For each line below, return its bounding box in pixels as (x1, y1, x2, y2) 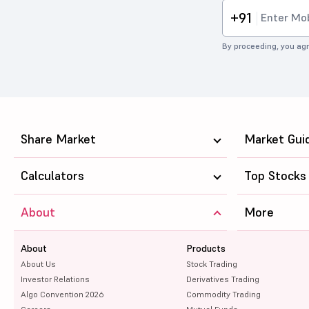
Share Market (21, 130, 96, 147)
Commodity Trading (186, 288, 261, 299)
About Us (21, 258, 56, 269)
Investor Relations (21, 273, 90, 284)
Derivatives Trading (186, 273, 259, 284)
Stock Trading (186, 258, 237, 269)
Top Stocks (244, 167, 307, 183)
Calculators (21, 167, 84, 183)
